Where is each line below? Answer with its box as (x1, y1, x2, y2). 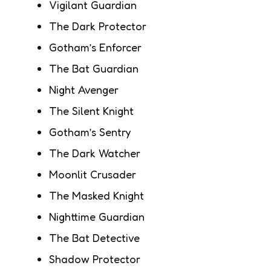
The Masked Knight (49, 188, 144, 202)
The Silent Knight (49, 103, 134, 117)
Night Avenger (49, 82, 119, 96)
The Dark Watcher (49, 146, 140, 160)
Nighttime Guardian (49, 209, 145, 223)
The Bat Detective (49, 230, 140, 244)
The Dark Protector (49, 19, 146, 33)
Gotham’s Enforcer (49, 40, 142, 54)
